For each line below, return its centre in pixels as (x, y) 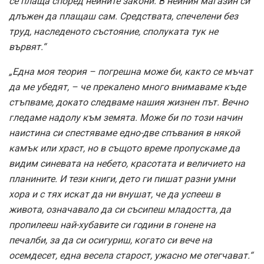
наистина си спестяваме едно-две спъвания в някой (124, 133)
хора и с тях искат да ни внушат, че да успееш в (115, 194)
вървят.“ (27, 47)
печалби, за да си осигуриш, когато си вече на (110, 240)
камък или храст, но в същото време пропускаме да (124, 148)
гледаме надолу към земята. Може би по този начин (126, 118)
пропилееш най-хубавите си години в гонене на (112, 225)
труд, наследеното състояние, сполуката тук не (113, 32)
